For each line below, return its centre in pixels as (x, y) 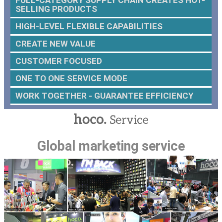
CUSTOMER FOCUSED (58, 61)
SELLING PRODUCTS (56, 9)
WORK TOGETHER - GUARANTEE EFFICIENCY (104, 95)
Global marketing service (111, 146)
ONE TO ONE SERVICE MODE (71, 78)
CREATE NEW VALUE (55, 43)
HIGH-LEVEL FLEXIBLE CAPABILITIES (89, 26)
